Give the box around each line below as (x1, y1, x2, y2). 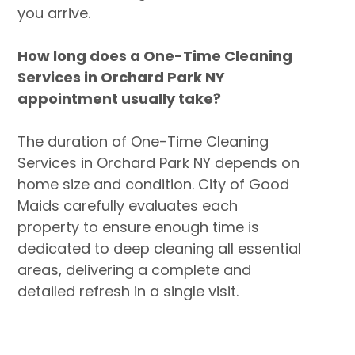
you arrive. (17, 3, 91, 23)
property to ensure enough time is (17, 217, 260, 237)
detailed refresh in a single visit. (17, 281, 239, 301)
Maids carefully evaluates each (17, 196, 239, 216)
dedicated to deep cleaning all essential (17, 239, 302, 258)
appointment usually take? (17, 89, 222, 109)
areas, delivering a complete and (17, 260, 252, 280)
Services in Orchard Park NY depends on (17, 153, 300, 173)
